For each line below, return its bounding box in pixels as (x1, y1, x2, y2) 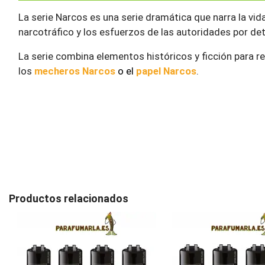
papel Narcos (136, 65, 196, 77)
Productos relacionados (9, 192, 128, 205)
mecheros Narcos (34, 65, 115, 77)
